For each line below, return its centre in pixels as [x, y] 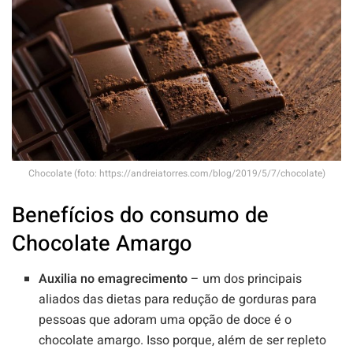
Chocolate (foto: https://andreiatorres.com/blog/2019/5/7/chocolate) [176, 173]
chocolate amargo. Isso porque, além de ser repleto [183, 341]
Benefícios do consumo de [140, 216]
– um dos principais [245, 279]
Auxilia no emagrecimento [113, 279]
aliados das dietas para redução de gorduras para [178, 300]
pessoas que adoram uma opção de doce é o [165, 320]
